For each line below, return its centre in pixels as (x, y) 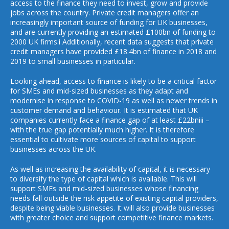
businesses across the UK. (53, 149)
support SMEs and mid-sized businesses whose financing (104, 188)
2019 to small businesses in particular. (73, 61)
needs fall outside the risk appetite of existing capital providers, (114, 198)
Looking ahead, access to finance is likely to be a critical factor (113, 81)
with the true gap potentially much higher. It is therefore (102, 130)
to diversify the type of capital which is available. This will (104, 179)
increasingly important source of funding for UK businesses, (109, 22)
